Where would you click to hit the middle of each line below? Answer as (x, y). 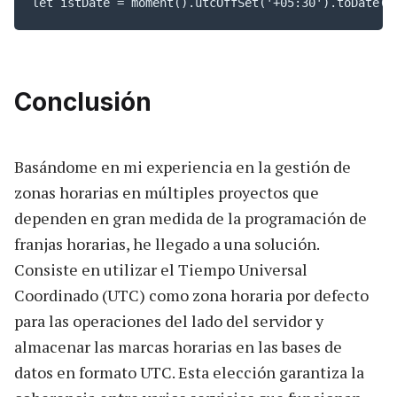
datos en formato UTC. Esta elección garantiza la (189, 372)
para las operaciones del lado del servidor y (169, 320)
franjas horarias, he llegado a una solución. (167, 243)
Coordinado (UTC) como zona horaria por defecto (191, 295)
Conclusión (83, 101)
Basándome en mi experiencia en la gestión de (183, 166)
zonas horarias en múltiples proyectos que (167, 192)
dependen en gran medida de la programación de (191, 218)
